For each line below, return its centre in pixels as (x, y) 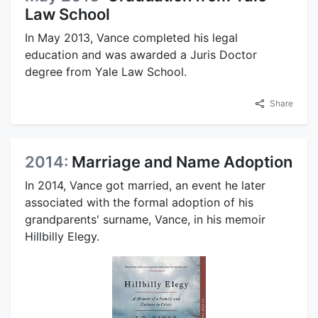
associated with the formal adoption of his (139, 202)
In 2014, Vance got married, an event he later (145, 185)
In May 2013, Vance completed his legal (131, 37)
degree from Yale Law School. (106, 71)
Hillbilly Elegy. (62, 236)
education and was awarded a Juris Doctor (141, 54)
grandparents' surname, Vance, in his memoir (145, 219)
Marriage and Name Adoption (182, 161)
